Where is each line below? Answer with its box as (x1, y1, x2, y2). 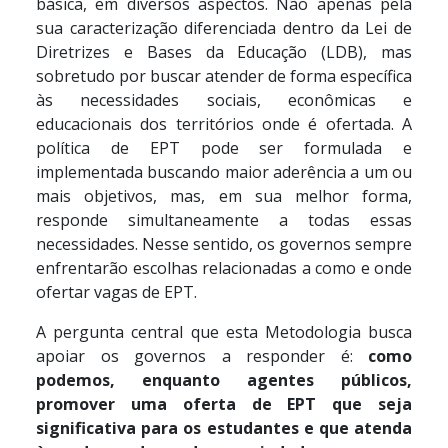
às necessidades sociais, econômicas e (36, 89, 412, 111)
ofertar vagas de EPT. (36, 281, 197, 303)
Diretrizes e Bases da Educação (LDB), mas (36, 41, 412, 63)
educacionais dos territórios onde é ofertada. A (36, 113, 412, 135)
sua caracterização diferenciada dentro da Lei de (36, 17, 412, 39)
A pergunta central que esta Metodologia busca (36, 321, 412, 343)
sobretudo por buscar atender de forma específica (36, 65, 412, 87)
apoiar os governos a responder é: (36, 345, 368, 367)
